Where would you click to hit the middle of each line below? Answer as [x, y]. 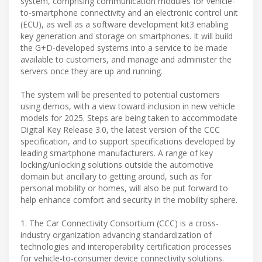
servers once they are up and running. [92, 71]
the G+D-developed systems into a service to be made [124, 48]
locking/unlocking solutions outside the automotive [117, 165]
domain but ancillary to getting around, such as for [116, 177]
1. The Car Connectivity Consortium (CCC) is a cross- [120, 223]
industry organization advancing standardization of [116, 235]
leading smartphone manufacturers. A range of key [117, 153]
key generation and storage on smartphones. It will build [127, 36]
